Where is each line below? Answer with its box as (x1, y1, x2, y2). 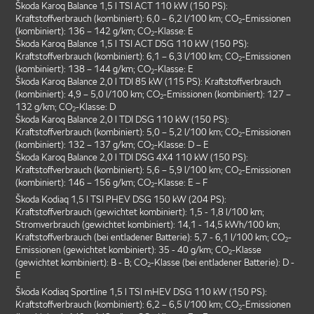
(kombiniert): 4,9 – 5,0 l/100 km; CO (15, 88, 161, 100)
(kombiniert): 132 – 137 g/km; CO (15, 139, 151, 150)
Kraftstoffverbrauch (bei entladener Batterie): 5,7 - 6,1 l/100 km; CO (15, 231, 285, 243)
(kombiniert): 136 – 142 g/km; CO (15, 25, 151, 36)
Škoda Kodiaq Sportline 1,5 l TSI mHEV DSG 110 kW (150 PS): (15, 287, 268, 298)
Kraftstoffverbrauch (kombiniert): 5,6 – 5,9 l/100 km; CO (15, 164, 239, 175)
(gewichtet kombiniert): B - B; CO (15, 257, 148, 268)
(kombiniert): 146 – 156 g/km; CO (15, 177, 151, 188)
